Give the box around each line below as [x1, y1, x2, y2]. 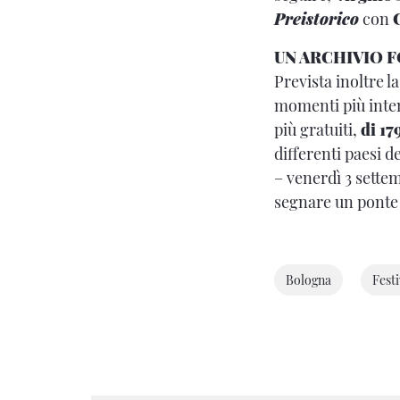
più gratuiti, [274, 119, 361, 141]
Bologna [286, 271, 331, 289]
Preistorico [274, 8, 359, 30]
